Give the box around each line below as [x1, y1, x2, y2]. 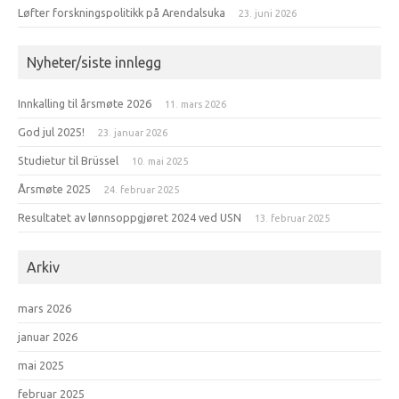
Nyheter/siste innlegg [27, 53, 161, 70]
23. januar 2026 [98, 126, 167, 138]
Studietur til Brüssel [18, 153, 118, 167]
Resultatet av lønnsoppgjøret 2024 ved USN [18, 210, 241, 224]
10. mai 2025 [132, 155, 188, 167]
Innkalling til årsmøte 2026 [18, 96, 151, 110]
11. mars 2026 [165, 98, 226, 110]
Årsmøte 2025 [18, 182, 91, 195]
